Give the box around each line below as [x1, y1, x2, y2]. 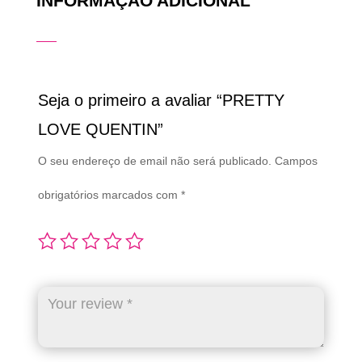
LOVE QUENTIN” [37, 120, 163, 139]
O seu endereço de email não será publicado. [37, 154, 271, 168]
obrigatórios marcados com [37, 188, 181, 202]
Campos [274, 154, 318, 168]
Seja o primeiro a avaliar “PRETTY [37, 91, 284, 110]
